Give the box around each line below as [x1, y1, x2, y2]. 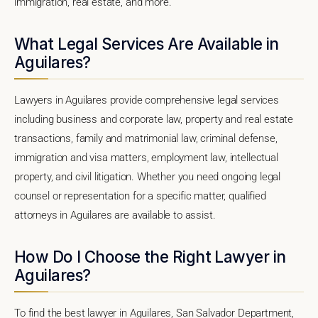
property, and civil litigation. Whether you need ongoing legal [14, 170, 281, 183]
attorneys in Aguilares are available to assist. [14, 208, 216, 221]
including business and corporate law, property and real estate [14, 112, 294, 126]
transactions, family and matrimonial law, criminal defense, [14, 131, 278, 145]
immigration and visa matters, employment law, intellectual [14, 150, 278, 164]
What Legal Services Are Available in [14, 33, 279, 53]
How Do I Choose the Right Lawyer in [14, 246, 286, 266]
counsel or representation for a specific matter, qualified [14, 189, 266, 202]
